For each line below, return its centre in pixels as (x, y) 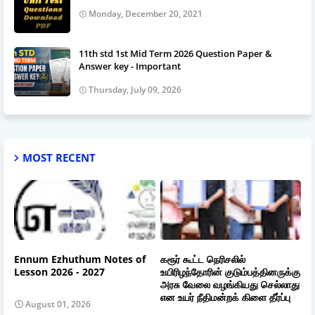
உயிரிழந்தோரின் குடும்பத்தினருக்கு (230, 272)
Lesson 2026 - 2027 (59, 272)
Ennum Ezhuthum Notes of (80, 259)
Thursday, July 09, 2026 (135, 89)
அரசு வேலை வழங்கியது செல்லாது (230, 285)
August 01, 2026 (58, 304)
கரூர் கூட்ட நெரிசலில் (202, 259)
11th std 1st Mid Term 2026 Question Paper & (175, 53)
